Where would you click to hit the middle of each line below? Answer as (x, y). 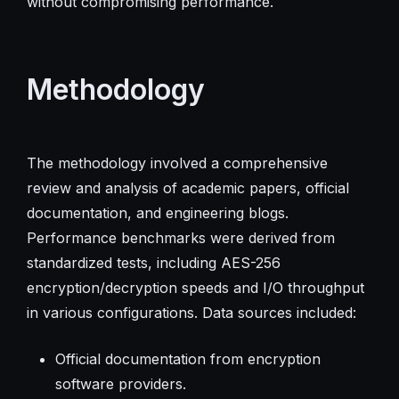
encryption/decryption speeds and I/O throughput (195, 287)
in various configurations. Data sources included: (191, 312)
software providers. (120, 383)
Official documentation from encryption (187, 358)
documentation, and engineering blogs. (157, 212)
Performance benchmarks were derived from (180, 237)
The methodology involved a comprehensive (177, 163)
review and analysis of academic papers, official (187, 187)
